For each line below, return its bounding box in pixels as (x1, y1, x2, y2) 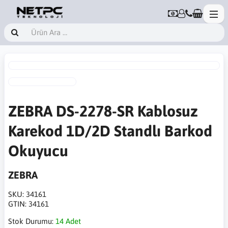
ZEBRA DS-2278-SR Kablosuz (8, 102, 198, 120)
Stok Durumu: (8, 217, 55, 225)
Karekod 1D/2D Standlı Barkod (8, 122, 212, 139)
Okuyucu (8, 142, 68, 159)
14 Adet (55, 217, 81, 225)
